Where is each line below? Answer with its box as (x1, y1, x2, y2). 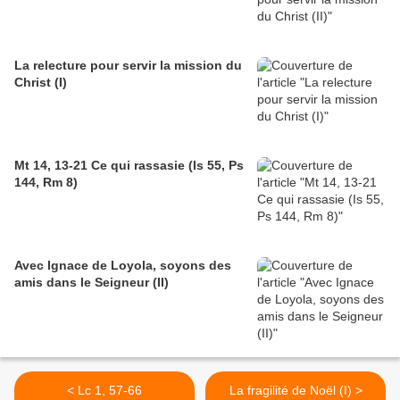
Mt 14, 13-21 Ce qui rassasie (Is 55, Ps (14, 158, 244, 173)
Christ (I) (14, 75, 67, 90)
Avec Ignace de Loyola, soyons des (14, 258, 231, 273)
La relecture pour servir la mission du (14, 58, 242, 73)
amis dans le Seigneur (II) (14, 275, 169, 290)
